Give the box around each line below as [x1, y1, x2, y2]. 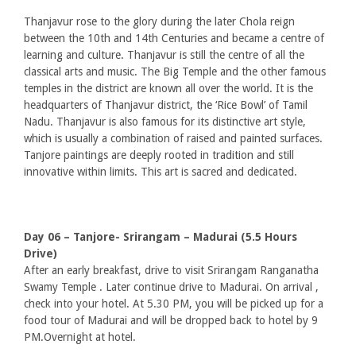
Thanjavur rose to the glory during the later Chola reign [24, 15, 295, 28]
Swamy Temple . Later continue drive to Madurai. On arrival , [24, 281, 319, 293]
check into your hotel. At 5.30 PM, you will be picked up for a [24, 297, 323, 310]
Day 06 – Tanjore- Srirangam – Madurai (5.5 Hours [24, 230, 297, 243]
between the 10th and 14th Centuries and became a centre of [24, 32, 324, 44]
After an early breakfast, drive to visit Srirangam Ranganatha [24, 264, 319, 277]
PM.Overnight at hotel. [24, 331, 136, 343]
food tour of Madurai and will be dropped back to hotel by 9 [24, 314, 318, 327]
